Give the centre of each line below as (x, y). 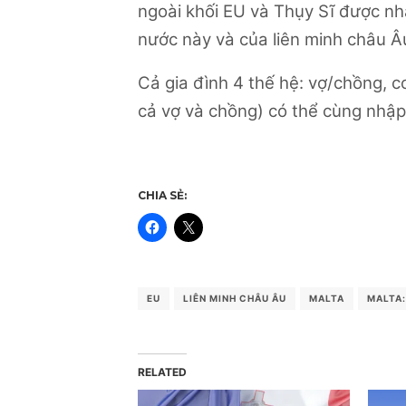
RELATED (162, 372)
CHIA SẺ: (162, 196)
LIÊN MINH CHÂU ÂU (235, 298)
